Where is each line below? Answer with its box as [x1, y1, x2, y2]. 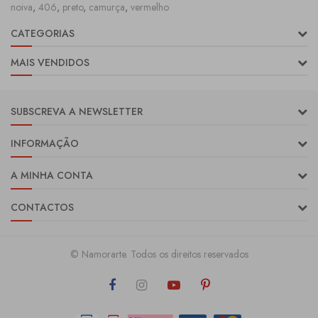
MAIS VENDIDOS [11, 55, 89, 70]
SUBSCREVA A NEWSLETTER [11, 104, 143, 119]
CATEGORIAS [11, 26, 75, 40]
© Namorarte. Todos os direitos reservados [70, 247, 248, 261]
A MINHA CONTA [11, 168, 93, 182]
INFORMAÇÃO [11, 136, 79, 150]
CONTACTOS [11, 200, 74, 214]
